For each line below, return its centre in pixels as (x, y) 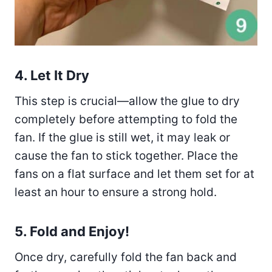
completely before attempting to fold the (126, 119)
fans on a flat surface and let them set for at (134, 174)
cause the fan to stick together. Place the (126, 155)
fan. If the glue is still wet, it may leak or (122, 137)
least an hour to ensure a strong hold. (116, 192)
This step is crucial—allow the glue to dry (127, 101)
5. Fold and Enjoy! (72, 231)
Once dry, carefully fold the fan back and (126, 257)
